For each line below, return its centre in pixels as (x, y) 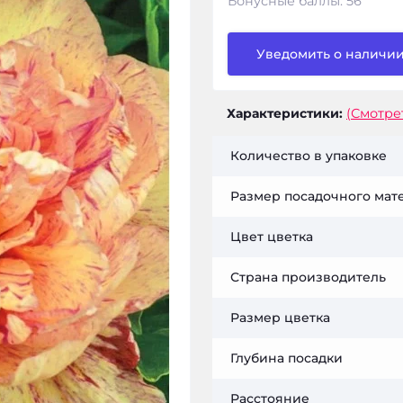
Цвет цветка (272, 236)
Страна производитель (308, 277)
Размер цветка (280, 317)
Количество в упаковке (309, 155)
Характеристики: (285, 113)
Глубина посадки (287, 358)
